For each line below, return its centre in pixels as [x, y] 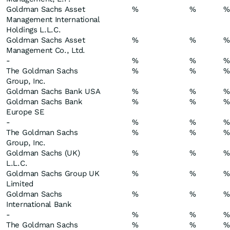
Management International [53, 20]
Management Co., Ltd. [46, 50]
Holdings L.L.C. [34, 30]
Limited [20, 184]
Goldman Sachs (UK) [43, 153]
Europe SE [25, 112]
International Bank [39, 204]
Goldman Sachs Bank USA [53, 91]
